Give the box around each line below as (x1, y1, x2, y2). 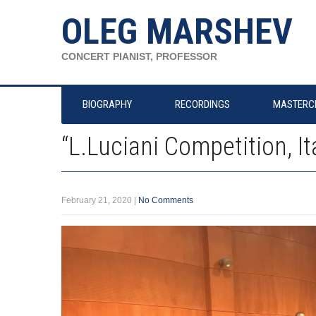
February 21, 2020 (61, 195, 132, 205)
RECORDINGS (175, 98, 230, 111)
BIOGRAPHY (83, 98, 132, 111)
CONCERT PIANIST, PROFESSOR (61, 51, 217, 62)
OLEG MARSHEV (61, 11, 293, 52)
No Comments (138, 195, 193, 205)
